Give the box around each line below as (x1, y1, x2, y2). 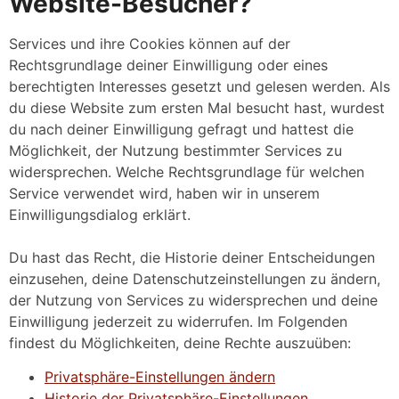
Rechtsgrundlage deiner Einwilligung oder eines (9, 55, 328, 74)
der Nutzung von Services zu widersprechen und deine (9, 290, 378, 309)
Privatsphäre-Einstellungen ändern (45, 367, 275, 386)
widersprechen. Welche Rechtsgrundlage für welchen (9, 162, 364, 181)
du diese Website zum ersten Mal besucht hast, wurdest (9, 98, 385, 117)
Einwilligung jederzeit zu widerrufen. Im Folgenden (9, 312, 347, 330)
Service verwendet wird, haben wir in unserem (9, 183, 320, 202)
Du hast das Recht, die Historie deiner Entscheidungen (9, 248, 375, 266)
